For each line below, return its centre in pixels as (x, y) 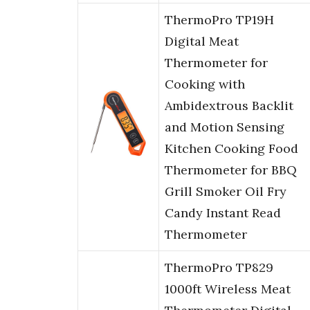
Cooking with (205, 84)
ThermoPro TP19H (219, 20)
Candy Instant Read (223, 213)
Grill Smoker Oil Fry (226, 192)
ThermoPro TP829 (219, 268)
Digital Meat (202, 42)
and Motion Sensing (225, 127)
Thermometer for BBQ (231, 170)
